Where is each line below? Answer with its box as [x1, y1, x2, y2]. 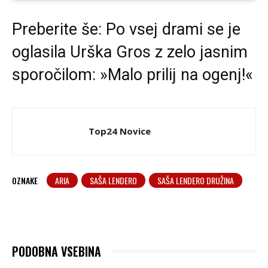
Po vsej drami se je [106, 20, 240, 39]
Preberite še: [12, 20, 106, 39]
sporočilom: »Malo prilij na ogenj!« [12, 65, 253, 85]
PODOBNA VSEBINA [12, 242, 101, 261]
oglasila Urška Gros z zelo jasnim [12, 42, 248, 62]
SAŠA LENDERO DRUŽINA [157, 174, 234, 187]
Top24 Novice [89, 125, 151, 138]
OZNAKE [12, 174, 38, 187]
